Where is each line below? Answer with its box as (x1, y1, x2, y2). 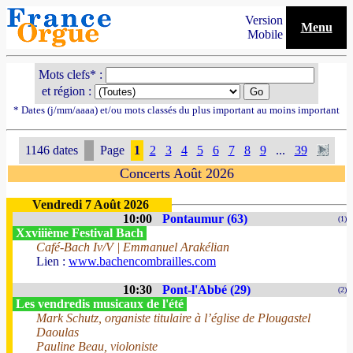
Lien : (36, 255, 69, 268)
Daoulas (36, 325, 79, 339)
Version (245, 13, 286, 27)
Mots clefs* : (39, 68, 106, 81)
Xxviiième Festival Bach (13, 226, 147, 240)
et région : (39, 84, 95, 98)
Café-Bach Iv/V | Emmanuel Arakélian (36, 240, 229, 254)
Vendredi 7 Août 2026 (32, 198, 149, 211)
